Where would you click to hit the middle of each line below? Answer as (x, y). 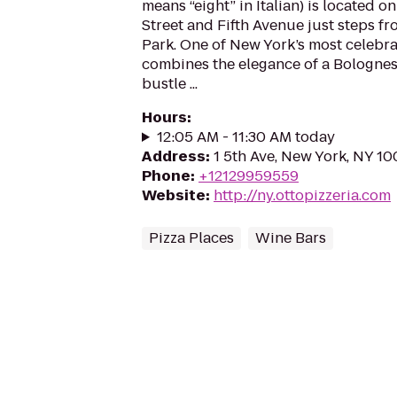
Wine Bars (291, 238)
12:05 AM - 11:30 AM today (245, 137)
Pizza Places (191, 238)
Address (174, 156)
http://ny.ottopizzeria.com (302, 195)
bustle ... (170, 84)
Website (174, 195)
